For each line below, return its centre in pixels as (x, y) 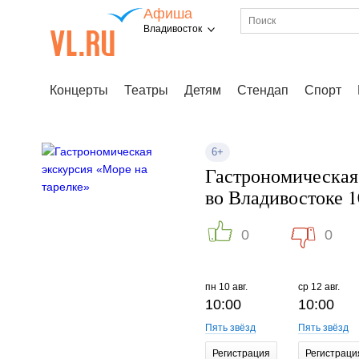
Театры (146, 90)
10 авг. (233, 287)
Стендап (263, 90)
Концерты (79, 90)
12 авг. (325, 287)
